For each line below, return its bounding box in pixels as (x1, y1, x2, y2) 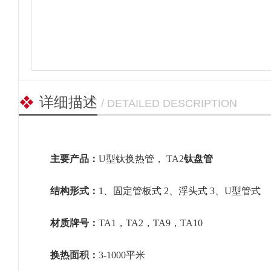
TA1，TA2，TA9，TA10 (99, 218, 203, 228)
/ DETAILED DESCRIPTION (101, 97, 237, 109)
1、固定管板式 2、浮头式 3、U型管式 (99, 186, 261, 196)
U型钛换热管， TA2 (99, 154, 184, 164)
